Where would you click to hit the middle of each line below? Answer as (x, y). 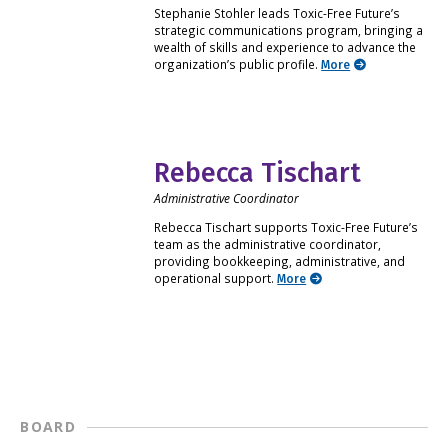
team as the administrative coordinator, (268, 243)
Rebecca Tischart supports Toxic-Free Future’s (286, 226)
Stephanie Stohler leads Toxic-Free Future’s (277, 13)
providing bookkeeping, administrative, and (280, 260)
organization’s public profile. (238, 64)
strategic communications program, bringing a (289, 30)
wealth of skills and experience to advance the (285, 47)
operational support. (216, 277)
